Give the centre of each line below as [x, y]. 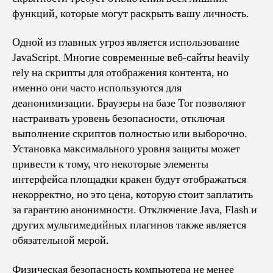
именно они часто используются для [97, 88]
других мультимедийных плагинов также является [129, 225]
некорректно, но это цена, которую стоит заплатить [133, 195]
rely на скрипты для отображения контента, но [120, 73]
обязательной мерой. [61, 240]
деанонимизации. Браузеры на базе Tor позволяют [129, 103]
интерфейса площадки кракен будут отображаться [129, 179]
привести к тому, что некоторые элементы [110, 164]
